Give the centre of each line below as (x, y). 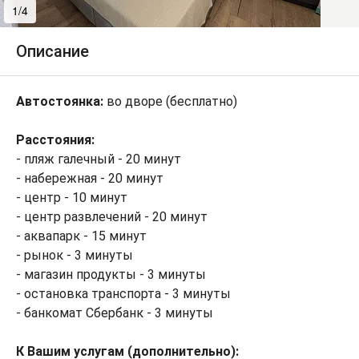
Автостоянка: (60, 101)
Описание (52, 51)
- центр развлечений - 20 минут (112, 217)
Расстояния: (55, 140)
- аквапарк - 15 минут (81, 236)
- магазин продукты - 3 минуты (111, 274)
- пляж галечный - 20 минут (99, 159)
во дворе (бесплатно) (170, 101)
